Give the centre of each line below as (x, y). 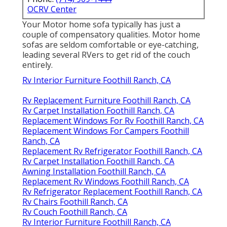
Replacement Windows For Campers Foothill (106, 131)
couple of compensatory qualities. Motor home (111, 35)
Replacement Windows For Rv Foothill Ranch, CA (113, 121)
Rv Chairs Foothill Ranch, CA (75, 202)
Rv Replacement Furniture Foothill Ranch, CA (106, 101)
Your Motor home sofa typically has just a (101, 25)
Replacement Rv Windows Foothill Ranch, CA (106, 182)
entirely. (37, 65)
